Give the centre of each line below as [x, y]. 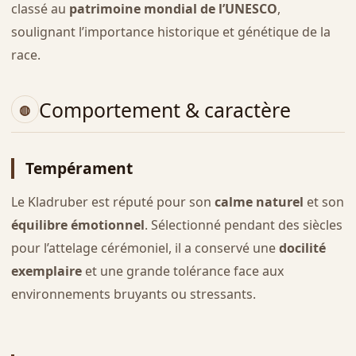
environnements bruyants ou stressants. [133, 294]
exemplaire [46, 271]
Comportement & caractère [164, 109]
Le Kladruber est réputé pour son [112, 201]
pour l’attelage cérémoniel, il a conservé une [145, 248]
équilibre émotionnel [77, 224]
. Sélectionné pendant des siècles [243, 224]
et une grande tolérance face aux [182, 271]
